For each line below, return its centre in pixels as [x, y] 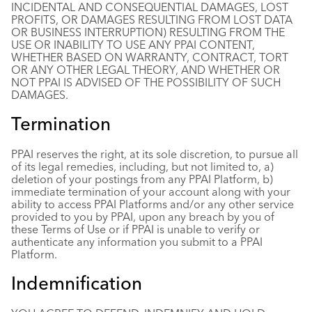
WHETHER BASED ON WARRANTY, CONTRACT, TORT [150, 57]
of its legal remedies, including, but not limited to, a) [142, 166]
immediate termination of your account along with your [151, 192]
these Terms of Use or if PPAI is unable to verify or [135, 229]
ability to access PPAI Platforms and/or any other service [153, 204]
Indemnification [77, 283]
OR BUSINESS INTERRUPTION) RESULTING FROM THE [148, 32]
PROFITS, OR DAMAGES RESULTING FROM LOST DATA [152, 19]
